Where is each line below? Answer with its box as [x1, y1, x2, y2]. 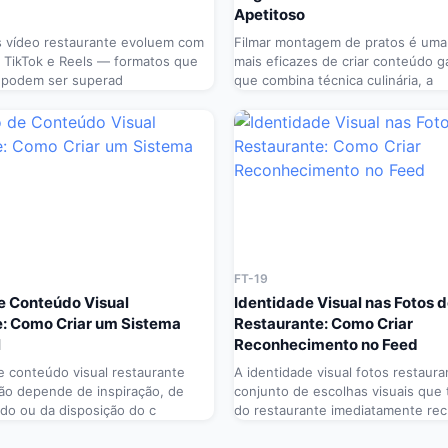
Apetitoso [234, 5, 305, 25]
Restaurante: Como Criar [234, 314, 413, 334]
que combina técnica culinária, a [234, 72, 433, 89]
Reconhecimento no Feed [234, 335, 418, 355]
